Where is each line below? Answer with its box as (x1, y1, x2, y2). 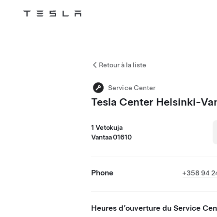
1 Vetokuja (91, 124, 123, 131)
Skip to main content (15, 23, 66, 30)
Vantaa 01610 (91, 133, 132, 141)
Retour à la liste (99, 61, 146, 69)
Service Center (108, 84, 156, 92)
